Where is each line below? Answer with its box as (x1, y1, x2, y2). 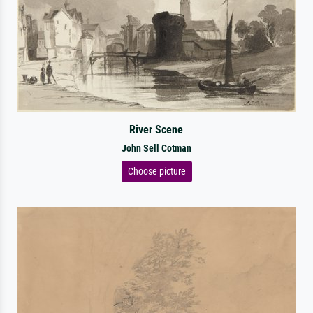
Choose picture (127, 165, 186, 177)
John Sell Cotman (122, 142, 191, 154)
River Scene (129, 122, 184, 136)
